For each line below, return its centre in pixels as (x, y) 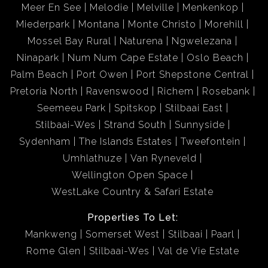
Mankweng (51, 234)
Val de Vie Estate (198, 251)
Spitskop (135, 108)
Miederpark (43, 24)
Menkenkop (210, 7)
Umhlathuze (92, 158)
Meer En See (51, 7)
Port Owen (102, 74)
